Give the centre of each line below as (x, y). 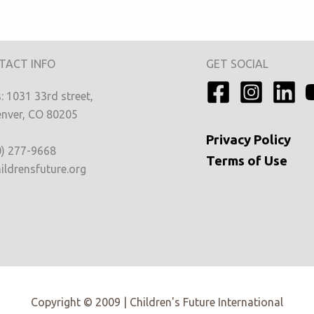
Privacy (228, 140)
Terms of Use (247, 161)
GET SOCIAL (237, 64)
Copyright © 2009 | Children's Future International (157, 302)
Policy (271, 140)
